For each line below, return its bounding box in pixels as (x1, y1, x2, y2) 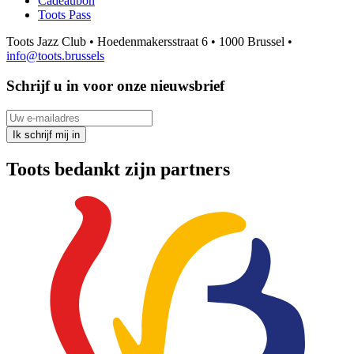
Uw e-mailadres (6, 109, 85, 123)
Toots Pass (38, 7, 91, 21)
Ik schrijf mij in (13, 129, 80, 141)
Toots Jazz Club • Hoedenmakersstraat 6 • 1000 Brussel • (6, 34, 292, 48)
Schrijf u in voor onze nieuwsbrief (6, 77, 224, 95)
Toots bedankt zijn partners (6, 159, 230, 180)
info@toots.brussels (6, 48, 104, 62)
